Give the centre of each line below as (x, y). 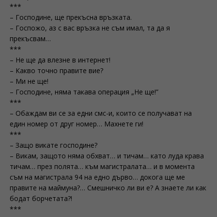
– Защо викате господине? (54, 145)
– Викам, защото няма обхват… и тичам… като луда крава (107, 156)
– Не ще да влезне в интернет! (60, 60)
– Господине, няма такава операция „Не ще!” (84, 92)
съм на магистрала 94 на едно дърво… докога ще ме (97, 177)
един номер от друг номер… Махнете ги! (77, 124)
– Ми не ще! (29, 81)
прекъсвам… (30, 39)
